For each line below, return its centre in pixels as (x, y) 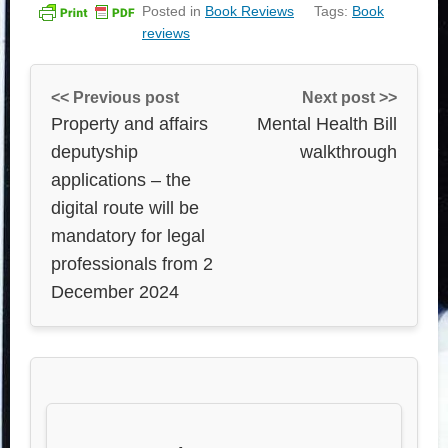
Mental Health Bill (327, 123)
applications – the (121, 179)
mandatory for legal (128, 235)
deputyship (94, 151)
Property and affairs (129, 123)
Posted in (173, 10)
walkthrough (348, 151)
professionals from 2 (132, 263)
